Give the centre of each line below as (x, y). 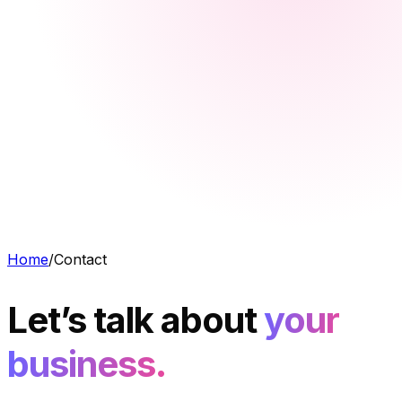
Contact (80, 259)
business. (87, 364)
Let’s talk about (132, 320)
